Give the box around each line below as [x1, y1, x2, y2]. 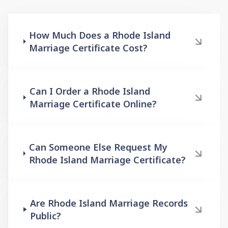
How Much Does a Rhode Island [29, 28, 171, 41]
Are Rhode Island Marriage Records [30, 196, 188, 209]
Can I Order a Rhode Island [29, 84, 150, 97]
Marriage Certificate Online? [29, 97, 157, 110]
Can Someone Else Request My [28, 140, 167, 153]
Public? [30, 209, 62, 222]
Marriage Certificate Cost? [29, 41, 148, 54]
